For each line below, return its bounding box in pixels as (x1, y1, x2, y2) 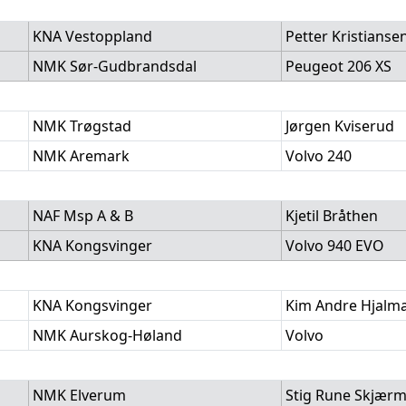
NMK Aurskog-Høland (33, 325, 182, 345)
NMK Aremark (33, 146, 130, 166)
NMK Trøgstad (33, 116, 131, 136)
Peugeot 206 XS (285, 56, 391, 76)
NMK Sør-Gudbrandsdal (33, 56, 197, 76)
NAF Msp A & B (33, 206, 133, 226)
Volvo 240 (285, 146, 352, 166)
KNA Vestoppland (33, 26, 152, 46)
